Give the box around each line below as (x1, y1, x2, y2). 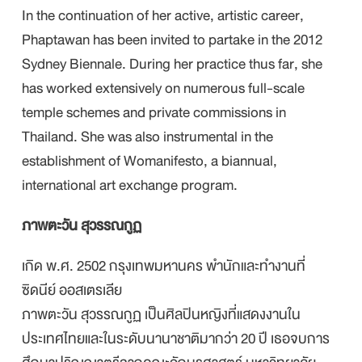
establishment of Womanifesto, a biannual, (22, 149, 278, 173)
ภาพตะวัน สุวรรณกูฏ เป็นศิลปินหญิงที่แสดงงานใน (22, 302, 301, 326)
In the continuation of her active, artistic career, (22, 3, 305, 27)
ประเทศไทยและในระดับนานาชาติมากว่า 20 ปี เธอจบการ (22, 326, 330, 351)
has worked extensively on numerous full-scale (22, 76, 305, 100)
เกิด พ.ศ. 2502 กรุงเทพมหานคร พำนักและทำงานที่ (22, 254, 306, 278)
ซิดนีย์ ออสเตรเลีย (22, 278, 123, 302)
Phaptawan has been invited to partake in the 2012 (22, 27, 323, 52)
